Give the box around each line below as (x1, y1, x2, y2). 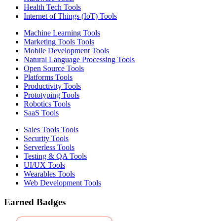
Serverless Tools (24, 143, 74, 151)
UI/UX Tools (24, 160, 65, 169)
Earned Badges (4, 196, 66, 207)
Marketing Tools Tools (24, 37, 94, 46)
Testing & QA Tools (24, 151, 87, 160)
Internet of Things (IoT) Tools (24, 11, 117, 20)
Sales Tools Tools (24, 125, 78, 134)
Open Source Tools (24, 64, 84, 73)
